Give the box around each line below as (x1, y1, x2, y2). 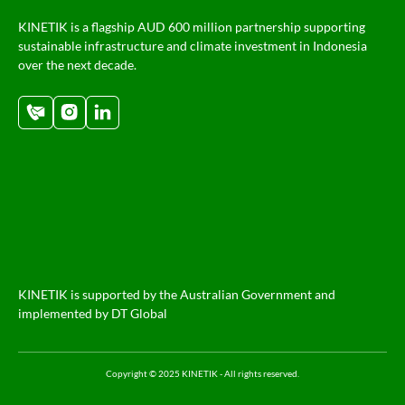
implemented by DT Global (18, 305, 167, 321)
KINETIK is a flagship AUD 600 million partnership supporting (18, 19, 365, 34)
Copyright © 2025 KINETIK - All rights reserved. (106, 367, 299, 379)
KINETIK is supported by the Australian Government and (18, 286, 335, 302)
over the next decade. (18, 57, 137, 72)
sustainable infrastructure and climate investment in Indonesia (18, 38, 367, 53)
